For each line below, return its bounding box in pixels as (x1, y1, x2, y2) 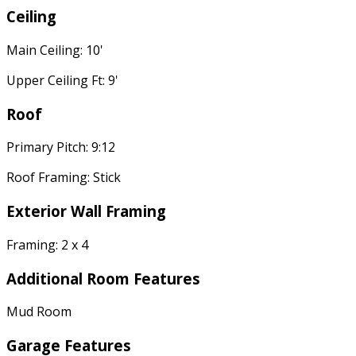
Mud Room (6, 303, 72, 321)
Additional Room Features (6, 268, 200, 288)
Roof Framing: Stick (6, 168, 121, 187)
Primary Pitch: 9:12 (6, 138, 115, 157)
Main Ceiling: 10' (6, 41, 103, 59)
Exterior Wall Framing (6, 201, 166, 222)
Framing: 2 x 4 (6, 235, 88, 253)
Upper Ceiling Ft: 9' (6, 71, 118, 89)
